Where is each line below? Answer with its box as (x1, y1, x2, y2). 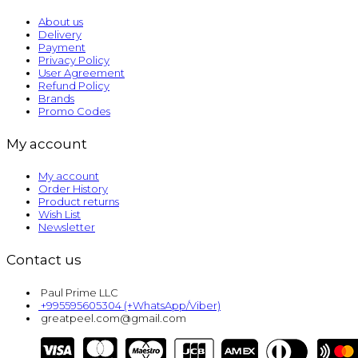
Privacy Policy (38, 54, 109, 67)
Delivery (38, 28, 82, 42)
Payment (38, 41, 86, 54)
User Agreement (38, 66, 125, 80)
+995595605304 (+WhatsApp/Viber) (41, 298, 221, 312)
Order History (38, 182, 108, 196)
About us (38, 15, 83, 29)
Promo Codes (38, 105, 110, 118)
